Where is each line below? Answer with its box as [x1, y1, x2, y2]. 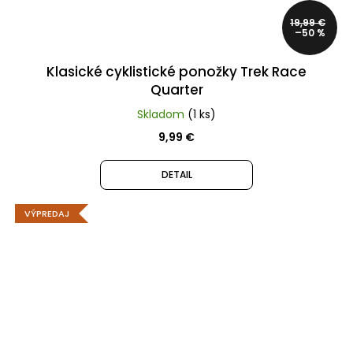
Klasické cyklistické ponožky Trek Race [46, 61, 307, 81]
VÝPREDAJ [24, 206, 69, 220]
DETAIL [161, 167, 192, 181]
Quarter [150, 80, 203, 99]
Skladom [137, 106, 188, 122]
